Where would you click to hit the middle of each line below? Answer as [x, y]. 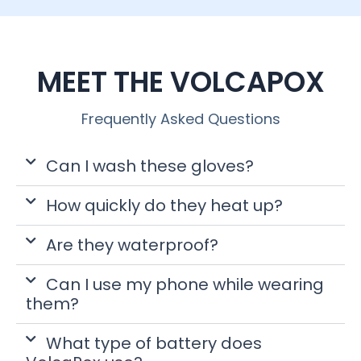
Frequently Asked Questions [180, 118]
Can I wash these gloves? [149, 166]
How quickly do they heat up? [164, 205]
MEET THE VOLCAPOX [180, 81]
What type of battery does [154, 343]
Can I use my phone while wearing [185, 284]
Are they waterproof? [132, 245]
